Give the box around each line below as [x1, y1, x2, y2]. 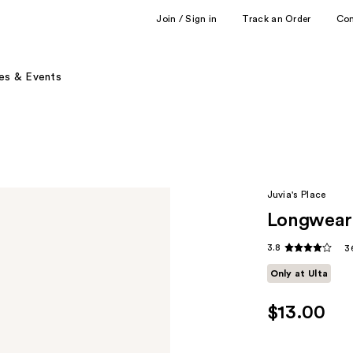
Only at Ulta [269, 269, 329, 279]
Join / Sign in [156, 13, 217, 24]
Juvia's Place [266, 190, 326, 199]
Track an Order [242, 13, 311, 24]
